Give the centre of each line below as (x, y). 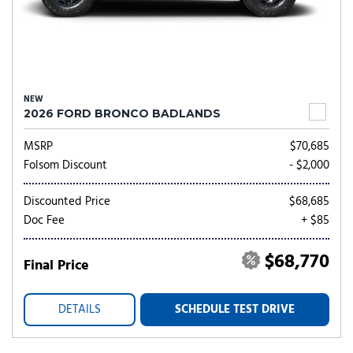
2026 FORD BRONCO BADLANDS (122, 113)
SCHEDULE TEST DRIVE (235, 310)
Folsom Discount (65, 165)
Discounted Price (67, 202)
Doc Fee (44, 221)
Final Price (56, 266)
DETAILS (80, 310)
